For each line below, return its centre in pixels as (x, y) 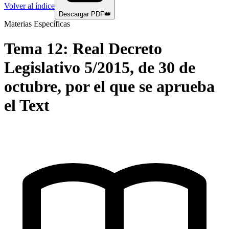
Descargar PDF (82, 14)
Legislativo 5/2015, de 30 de (100, 68)
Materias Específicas (37, 24)
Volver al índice (29, 6)
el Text (27, 106)
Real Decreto (117, 49)
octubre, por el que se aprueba (109, 87)
